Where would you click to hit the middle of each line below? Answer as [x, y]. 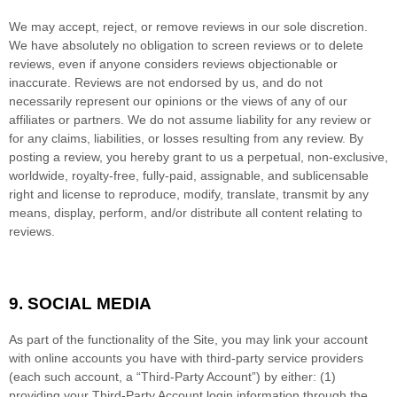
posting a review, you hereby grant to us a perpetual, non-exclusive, [198, 156]
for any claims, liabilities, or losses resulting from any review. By [186, 138]
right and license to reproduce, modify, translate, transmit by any [189, 194]
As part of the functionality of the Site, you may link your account [188, 339]
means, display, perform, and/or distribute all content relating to [186, 212]
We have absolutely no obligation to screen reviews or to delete [186, 45]
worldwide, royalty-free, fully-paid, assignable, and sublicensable [189, 175]
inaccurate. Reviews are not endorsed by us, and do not [166, 82]
